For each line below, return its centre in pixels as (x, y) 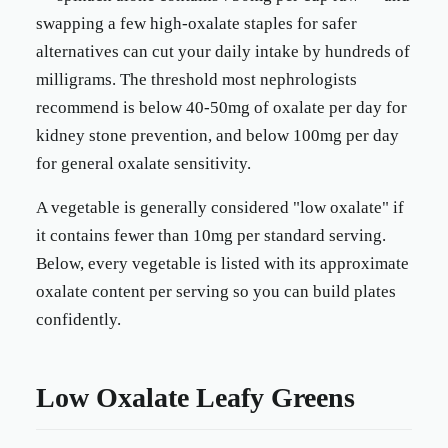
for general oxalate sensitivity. (143, 163)
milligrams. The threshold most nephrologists (196, 79)
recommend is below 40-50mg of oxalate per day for (221, 107)
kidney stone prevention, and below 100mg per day (217, 135)
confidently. (78, 319)
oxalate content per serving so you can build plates (216, 291)
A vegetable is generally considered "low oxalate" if (220, 207)
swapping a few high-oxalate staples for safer (196, 23)
